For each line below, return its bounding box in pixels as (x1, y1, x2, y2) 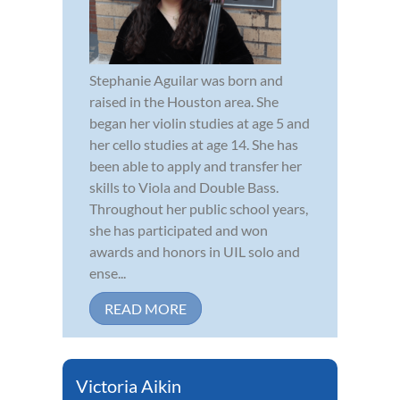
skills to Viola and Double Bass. (89, 178, 279, 196)
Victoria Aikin (76, 374, 181, 396)
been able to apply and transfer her (89, 156, 302, 174)
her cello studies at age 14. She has (89, 135, 298, 153)
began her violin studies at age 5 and (89, 113, 310, 131)
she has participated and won (89, 221, 268, 238)
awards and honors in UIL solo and (89, 242, 300, 260)
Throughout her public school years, (89, 199, 308, 217)
